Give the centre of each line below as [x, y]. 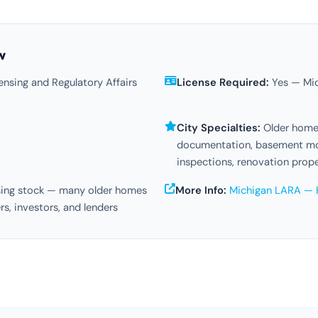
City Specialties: [219, 128]
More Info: [201, 190]
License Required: [223, 82]
